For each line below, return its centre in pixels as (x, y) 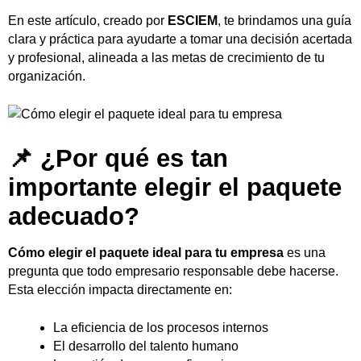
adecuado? (74, 216)
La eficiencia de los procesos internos (161, 327)
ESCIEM (193, 21)
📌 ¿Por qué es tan (118, 158)
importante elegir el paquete (175, 187)
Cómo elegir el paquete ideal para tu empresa (146, 252)
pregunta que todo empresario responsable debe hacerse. (173, 271)
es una (305, 252)
